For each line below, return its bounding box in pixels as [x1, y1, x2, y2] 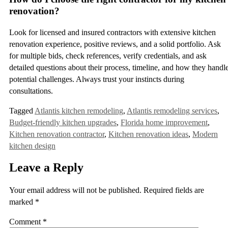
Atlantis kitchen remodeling [35, 106, 123, 115]
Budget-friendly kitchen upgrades [9, 118, 117, 127]
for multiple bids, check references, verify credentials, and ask [9, 51, 207, 60]
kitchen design [9, 141, 55, 150]
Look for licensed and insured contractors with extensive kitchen [9, 27, 216, 37]
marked [9, 197, 35, 206]
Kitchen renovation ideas [108, 129, 188, 138]
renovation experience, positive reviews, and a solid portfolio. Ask [9, 39, 221, 48]
